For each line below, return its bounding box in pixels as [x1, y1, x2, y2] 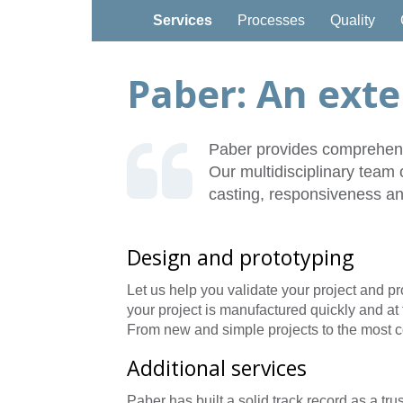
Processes [237, 13, 305, 28]
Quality [330, 13, 375, 28]
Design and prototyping [127, 242, 354, 272]
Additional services [127, 353, 307, 382]
